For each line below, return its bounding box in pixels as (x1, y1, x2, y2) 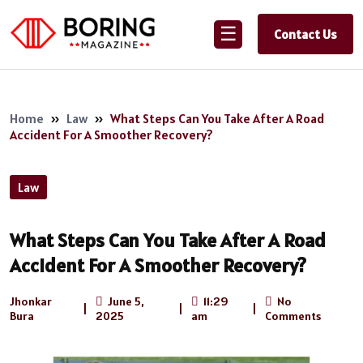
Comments (265, 308, 322, 323)
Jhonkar (10, 293, 52, 309)
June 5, (105, 293, 144, 309)
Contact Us (274, 26, 337, 43)
